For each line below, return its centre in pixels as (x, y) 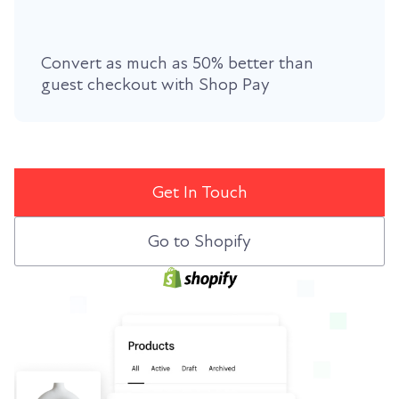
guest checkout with (120, 85)
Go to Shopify (199, 242)
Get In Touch (199, 193)
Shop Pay (234, 85)
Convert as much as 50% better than (177, 64)
